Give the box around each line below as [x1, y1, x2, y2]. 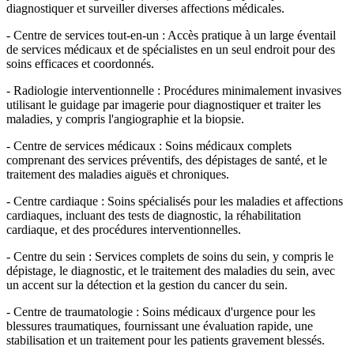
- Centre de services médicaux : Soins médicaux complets [6, 139, 292, 153]
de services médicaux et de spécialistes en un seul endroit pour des [6, 43, 335, 57]
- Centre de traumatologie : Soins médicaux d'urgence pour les [6, 305, 315, 319]
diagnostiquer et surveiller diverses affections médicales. [6, 2, 294, 16]
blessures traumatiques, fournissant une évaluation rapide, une [6, 319, 313, 333]
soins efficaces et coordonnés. [6, 57, 164, 71]
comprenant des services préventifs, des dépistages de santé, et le [6, 153, 327, 168]
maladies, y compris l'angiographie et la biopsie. [6, 112, 254, 126]
